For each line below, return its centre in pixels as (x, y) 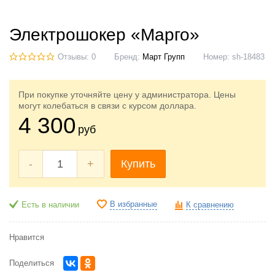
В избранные (134, 204)
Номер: (218, 57)
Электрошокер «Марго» (104, 35)
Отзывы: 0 (77, 57)
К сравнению (210, 205)
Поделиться (32, 263)
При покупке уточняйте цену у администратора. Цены (127, 95)
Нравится (27, 238)
